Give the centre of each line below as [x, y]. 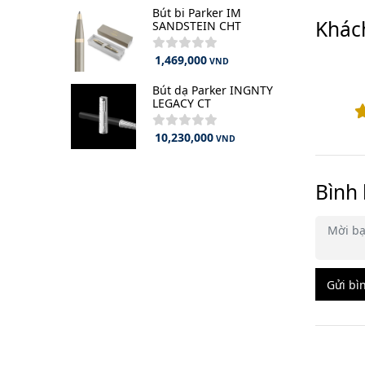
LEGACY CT [182, 103]
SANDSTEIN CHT [197, 26]
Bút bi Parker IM [197, 13]
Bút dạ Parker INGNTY [213, 90]
